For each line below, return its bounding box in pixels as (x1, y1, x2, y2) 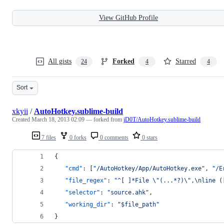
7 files (40, 133, 56, 141)
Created (12, 115, 31, 123)
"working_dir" (65, 200, 110, 208)
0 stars (140, 133, 157, 141)
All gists (48, 57, 71, 65)
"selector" (65, 188, 100, 196)
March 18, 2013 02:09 (31, 115, 84, 123)
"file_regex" (65, 176, 107, 184)
